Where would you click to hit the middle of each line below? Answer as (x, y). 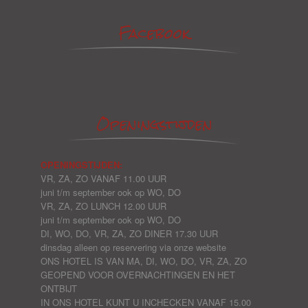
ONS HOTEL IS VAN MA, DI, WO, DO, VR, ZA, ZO (144, 261)
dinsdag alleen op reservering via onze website (133, 247)
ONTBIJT (59, 288)
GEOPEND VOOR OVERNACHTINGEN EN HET (138, 275)
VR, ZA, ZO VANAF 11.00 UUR (103, 178)
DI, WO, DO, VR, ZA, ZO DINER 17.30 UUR (129, 233)
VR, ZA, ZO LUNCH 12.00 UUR (103, 206)
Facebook (154, 33)
